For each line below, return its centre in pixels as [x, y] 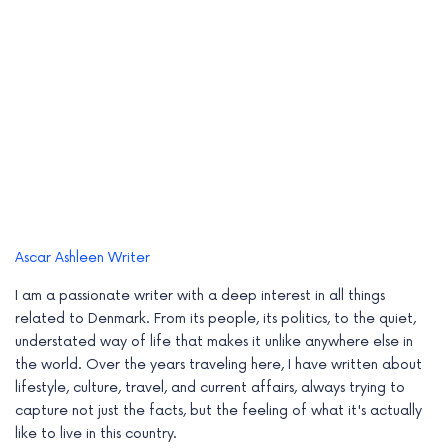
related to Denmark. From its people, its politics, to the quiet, [215, 318]
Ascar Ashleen [59, 257]
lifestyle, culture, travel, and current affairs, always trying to [210, 387]
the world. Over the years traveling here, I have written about [218, 364]
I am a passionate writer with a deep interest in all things [200, 295]
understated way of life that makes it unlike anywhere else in [214, 341]
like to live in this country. [96, 433]
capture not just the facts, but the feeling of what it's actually [218, 410]
